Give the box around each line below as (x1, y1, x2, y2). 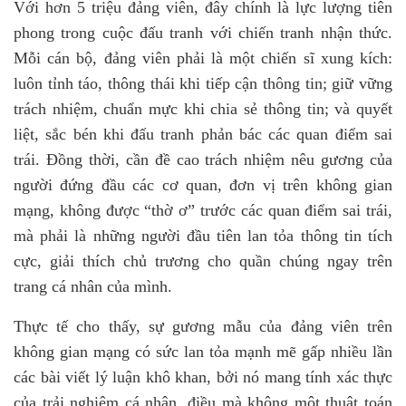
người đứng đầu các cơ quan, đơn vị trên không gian (14, 176, 392, 194)
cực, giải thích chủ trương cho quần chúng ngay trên (14, 252, 392, 270)
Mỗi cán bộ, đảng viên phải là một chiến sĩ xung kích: (14, 49, 392, 67)
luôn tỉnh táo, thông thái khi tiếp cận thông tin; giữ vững (14, 74, 392, 92)
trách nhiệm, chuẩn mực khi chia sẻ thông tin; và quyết (14, 100, 392, 118)
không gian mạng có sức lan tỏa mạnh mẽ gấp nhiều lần (14, 343, 392, 361)
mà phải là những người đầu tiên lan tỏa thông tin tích (14, 227, 392, 245)
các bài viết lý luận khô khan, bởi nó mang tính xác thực (14, 368, 392, 386)
